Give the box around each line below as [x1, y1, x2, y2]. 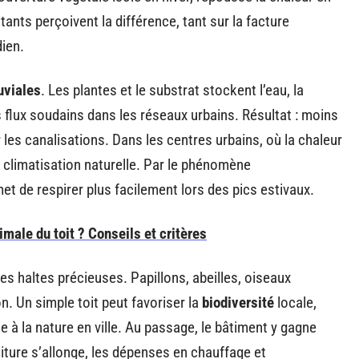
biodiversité [202, 293, 274, 312]
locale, [274, 293, 317, 312]
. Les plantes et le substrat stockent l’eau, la [41, 81, 304, 99]
